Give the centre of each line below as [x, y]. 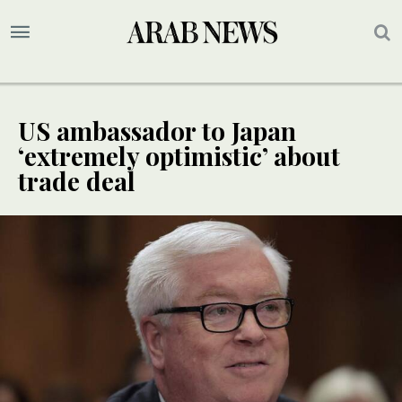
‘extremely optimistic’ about [179, 156]
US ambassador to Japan [157, 131]
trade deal [77, 181]
